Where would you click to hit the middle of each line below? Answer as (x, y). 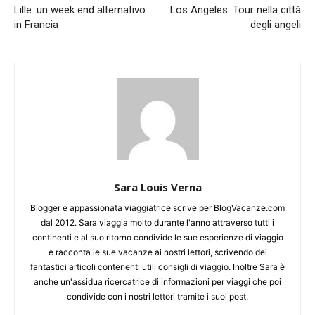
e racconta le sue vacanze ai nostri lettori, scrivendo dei (157, 252)
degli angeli (275, 25)
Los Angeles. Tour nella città (235, 10)
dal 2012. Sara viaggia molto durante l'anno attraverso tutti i (157, 223)
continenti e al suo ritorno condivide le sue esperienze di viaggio (157, 238)
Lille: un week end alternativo (80, 10)
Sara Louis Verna (157, 187)
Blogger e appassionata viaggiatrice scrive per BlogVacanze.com (157, 208)
